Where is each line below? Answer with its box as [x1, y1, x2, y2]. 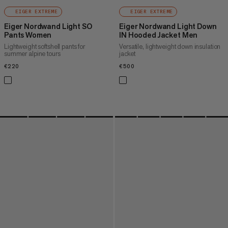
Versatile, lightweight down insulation [119, 42, 221, 51]
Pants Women [4, 30, 52, 40]
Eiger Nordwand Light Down [119, 21, 217, 32]
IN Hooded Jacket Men [119, 30, 198, 40]
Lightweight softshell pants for [4, 42, 85, 51]
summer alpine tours [4, 49, 61, 59]
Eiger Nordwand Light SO [4, 21, 92, 32]
